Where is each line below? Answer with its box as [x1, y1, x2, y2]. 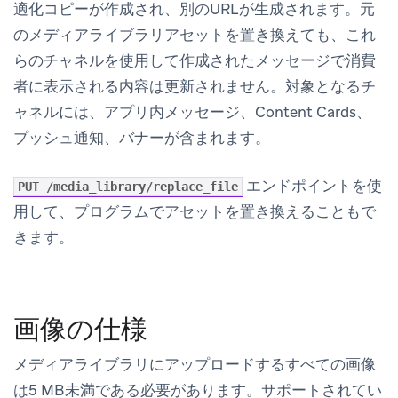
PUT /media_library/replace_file [18, 179, 238, 195]
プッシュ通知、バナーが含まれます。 [13, 128, 270, 148]
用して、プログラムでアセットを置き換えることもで [13, 202, 376, 222]
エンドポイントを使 [243, 176, 382, 196]
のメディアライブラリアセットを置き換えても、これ [13, 25, 376, 45]
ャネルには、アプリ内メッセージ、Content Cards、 [13, 102, 371, 123]
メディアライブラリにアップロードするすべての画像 [13, 354, 376, 375]
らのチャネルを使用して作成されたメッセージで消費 [13, 51, 376, 71]
